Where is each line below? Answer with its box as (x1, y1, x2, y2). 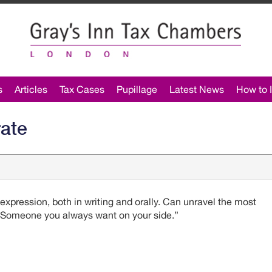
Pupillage (116, 84, 157, 95)
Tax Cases (59, 84, 104, 95)
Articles (14, 84, 47, 95)
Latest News (169, 84, 224, 95)
